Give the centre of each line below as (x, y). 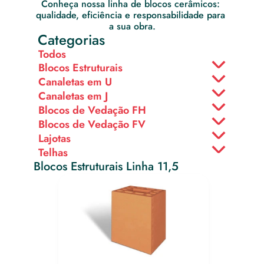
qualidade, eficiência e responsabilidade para (131, 15)
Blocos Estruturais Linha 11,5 (106, 166)
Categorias (71, 40)
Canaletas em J (73, 96)
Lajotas (55, 138)
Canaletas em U (75, 82)
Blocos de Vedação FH (92, 110)
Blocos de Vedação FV (92, 124)
